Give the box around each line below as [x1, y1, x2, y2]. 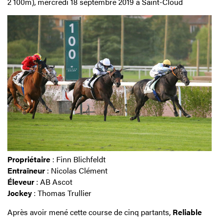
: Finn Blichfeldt [50, 153, 106, 165]
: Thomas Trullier [32, 187, 91, 199]
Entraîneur [7, 165, 45, 176]
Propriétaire [7, 153, 50, 165]
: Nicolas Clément [45, 165, 108, 176]
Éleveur [7, 176, 34, 188]
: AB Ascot [34, 176, 72, 188]
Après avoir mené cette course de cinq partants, [7, 206, 173, 218]
